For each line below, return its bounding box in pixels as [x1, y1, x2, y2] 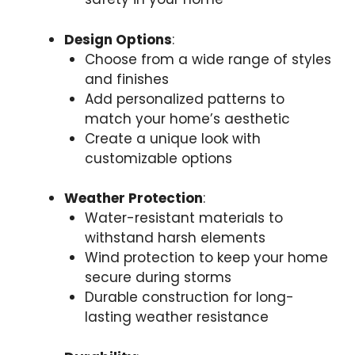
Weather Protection [64, 189, 203, 208]
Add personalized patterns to [84, 89, 284, 109]
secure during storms [84, 268, 231, 287]
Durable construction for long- [84, 288, 294, 307]
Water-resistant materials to [84, 208, 283, 227]
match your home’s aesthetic [84, 109, 290, 128]
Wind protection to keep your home [84, 248, 328, 267]
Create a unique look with [84, 128, 261, 148]
